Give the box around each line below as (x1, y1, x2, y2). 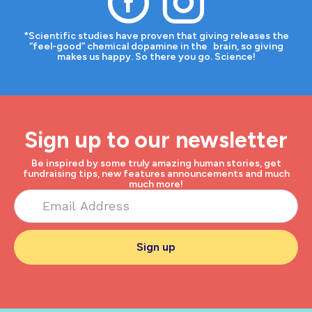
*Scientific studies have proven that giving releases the (23, 29, 289, 42)
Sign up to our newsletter (24, 126, 288, 153)
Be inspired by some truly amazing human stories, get (31, 157, 281, 169)
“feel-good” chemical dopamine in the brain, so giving (29, 40, 283, 52)
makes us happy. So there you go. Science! (56, 50, 256, 63)
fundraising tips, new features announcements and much (22, 167, 290, 180)
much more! (129, 178, 183, 190)
